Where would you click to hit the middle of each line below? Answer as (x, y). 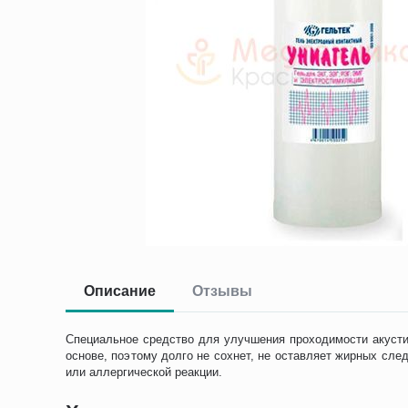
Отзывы (223, 291)
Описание (120, 291)
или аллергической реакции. (144, 372)
